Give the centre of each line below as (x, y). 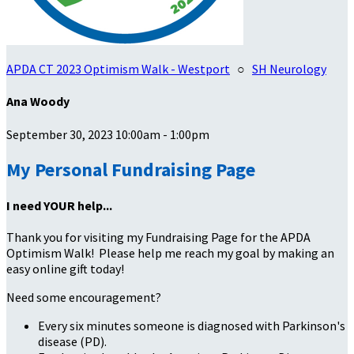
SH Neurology (289, 69)
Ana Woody (38, 102)
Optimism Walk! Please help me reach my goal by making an (170, 253)
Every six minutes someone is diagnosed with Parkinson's (192, 326)
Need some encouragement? (85, 298)
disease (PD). (72, 342)
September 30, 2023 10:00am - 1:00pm (108, 134)
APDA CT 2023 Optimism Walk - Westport (118, 69)
